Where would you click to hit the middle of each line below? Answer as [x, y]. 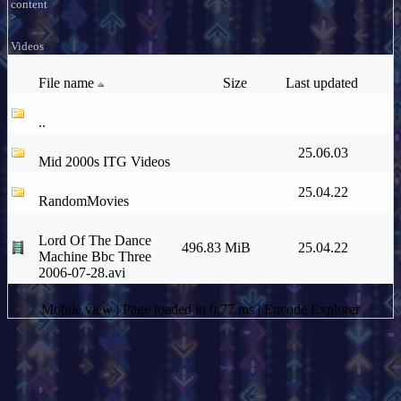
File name [66, 83]
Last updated [323, 83]
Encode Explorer [312, 309]
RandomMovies [84, 201]
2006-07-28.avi [82, 273]
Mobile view [79, 309]
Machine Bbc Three [95, 256]
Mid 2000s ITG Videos [104, 162]
